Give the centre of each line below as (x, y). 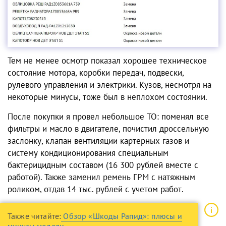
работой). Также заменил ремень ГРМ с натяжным (101, 177)
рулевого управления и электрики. (73, 85)
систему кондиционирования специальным (88, 153)
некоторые (29, 97)
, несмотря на (186, 85)
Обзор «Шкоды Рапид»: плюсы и (123, 216)
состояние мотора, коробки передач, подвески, (96, 73)
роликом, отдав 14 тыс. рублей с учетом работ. (96, 189)
